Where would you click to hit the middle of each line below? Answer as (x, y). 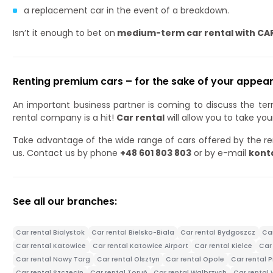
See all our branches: (65, 201)
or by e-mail (220, 153)
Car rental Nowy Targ (53, 260)
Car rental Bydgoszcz (218, 233)
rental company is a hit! (65, 117)
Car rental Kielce (224, 246)
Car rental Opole (195, 260)
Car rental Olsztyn (128, 260)
